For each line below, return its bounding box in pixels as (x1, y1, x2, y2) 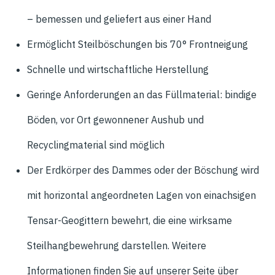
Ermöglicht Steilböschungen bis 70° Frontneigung (27, 38, 248, 50)
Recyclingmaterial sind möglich (27, 139, 165, 151)
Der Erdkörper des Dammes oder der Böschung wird (27, 164, 259, 176)
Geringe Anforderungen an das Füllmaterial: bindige (27, 88, 257, 101)
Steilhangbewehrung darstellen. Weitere (27, 239, 206, 252)
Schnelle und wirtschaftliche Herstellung (27, 63, 209, 76)
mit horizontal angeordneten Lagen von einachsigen (27, 189, 256, 201)
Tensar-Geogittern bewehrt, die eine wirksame (27, 214, 232, 227)
